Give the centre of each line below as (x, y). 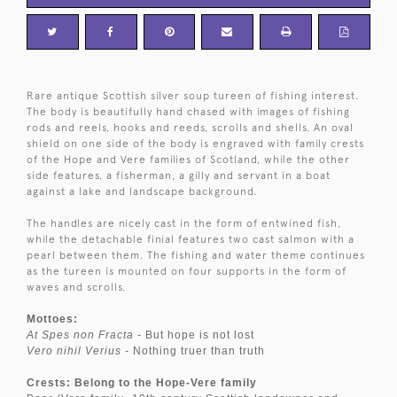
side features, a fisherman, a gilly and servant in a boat (179, 175)
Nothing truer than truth (199, 350)
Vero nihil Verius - (80, 350)
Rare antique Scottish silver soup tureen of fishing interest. (193, 95)
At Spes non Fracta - (84, 335)
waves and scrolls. (76, 287)
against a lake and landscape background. (142, 191)
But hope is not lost (198, 335)
